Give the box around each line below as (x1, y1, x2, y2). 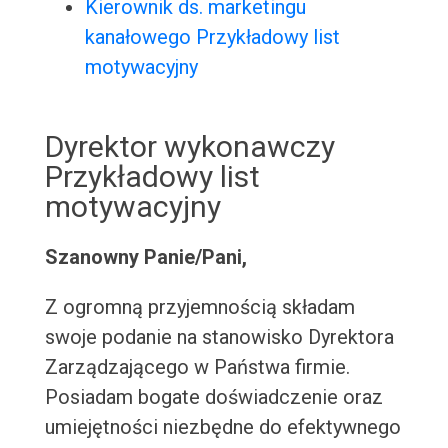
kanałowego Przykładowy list (84, 25, 340, 50)
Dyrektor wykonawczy (44, 129, 335, 165)
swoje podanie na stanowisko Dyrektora (44, 325, 394, 350)
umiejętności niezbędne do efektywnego (44, 415, 401, 440)
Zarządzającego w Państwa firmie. (44, 355, 350, 380)
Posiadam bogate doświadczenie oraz (44, 385, 383, 410)
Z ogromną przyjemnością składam (44, 295, 355, 320)
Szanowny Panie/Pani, (44, 245, 247, 270)
